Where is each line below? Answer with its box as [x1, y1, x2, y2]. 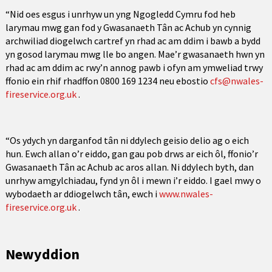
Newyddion [5, 245, 80, 263]
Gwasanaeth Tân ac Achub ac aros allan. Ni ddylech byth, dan [5, 161, 254, 173]
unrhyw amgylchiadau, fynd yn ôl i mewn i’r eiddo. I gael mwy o [5, 174, 261, 186]
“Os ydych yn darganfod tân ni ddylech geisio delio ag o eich [5, 134, 249, 146]
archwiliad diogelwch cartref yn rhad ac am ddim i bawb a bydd [5, 35, 260, 47]
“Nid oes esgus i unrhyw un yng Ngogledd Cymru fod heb [5, 8, 236, 20]
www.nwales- [158, 188, 213, 200]
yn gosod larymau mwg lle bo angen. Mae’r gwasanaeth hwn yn [5, 48, 265, 60]
